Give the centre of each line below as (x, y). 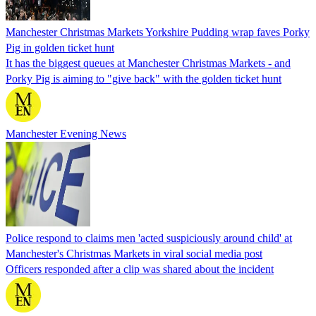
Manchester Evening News (66, 133)
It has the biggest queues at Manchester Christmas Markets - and (148, 63)
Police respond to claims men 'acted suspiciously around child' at (149, 238)
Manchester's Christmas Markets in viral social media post (134, 253)
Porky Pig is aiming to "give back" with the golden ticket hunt (144, 78)
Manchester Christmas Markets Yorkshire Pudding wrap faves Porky (158, 32)
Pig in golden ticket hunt (60, 47)
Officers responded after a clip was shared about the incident (140, 269)
